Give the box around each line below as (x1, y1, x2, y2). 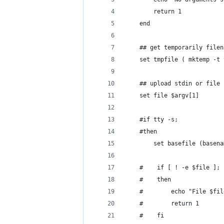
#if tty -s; (125, 116, 178, 123)
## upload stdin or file (125, 80, 220, 87)
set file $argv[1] (125, 92, 199, 99)
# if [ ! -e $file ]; (125, 164, 220, 171)
